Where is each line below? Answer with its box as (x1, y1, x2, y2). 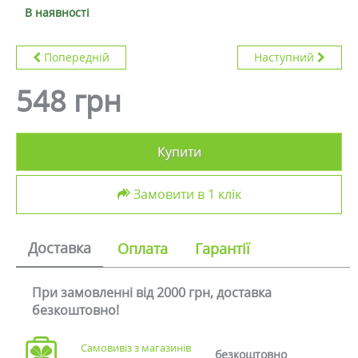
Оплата (117, 239, 168, 258)
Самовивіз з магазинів (81, 340, 192, 355)
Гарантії (195, 239, 250, 258)
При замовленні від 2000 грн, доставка (32, 284, 272, 301)
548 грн (16, 82, 121, 121)
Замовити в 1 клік (133, 185, 241, 203)
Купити (157, 143, 201, 161)
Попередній (44, 50, 109, 65)
